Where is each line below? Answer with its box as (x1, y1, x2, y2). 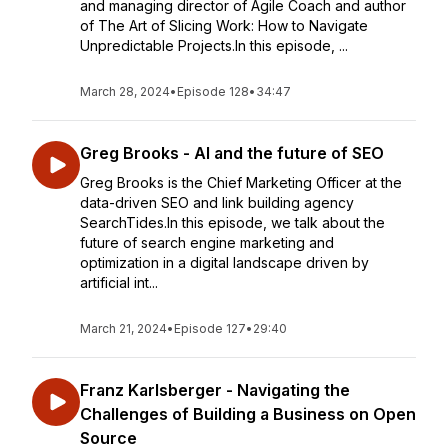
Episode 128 (177, 84, 249, 99)
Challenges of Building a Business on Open (80, 404, 416, 424)
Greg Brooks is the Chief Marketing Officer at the (80, 174, 402, 191)
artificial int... (80, 274, 158, 291)
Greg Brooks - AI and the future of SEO (80, 143, 384, 163)
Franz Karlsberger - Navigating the (80, 380, 350, 400)
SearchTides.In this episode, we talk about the (80, 214, 385, 231)
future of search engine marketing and (80, 234, 334, 251)
